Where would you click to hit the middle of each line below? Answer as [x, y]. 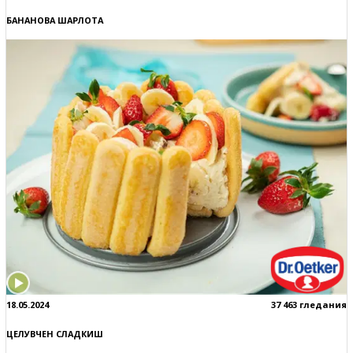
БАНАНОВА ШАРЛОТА [55, 20]
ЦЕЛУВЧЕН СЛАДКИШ [55, 334]
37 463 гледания [309, 305]
